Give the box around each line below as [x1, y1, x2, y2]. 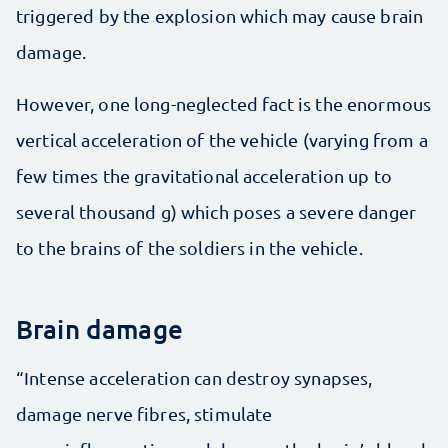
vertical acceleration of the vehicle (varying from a [16, 128, 428, 150]
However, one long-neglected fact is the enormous [16, 92, 432, 114]
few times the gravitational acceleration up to [16, 164, 392, 186]
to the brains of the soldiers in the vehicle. [16, 236, 363, 258]
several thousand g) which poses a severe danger [16, 200, 417, 222]
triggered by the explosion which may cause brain [16, 4, 424, 26]
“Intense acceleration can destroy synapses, [16, 366, 373, 388]
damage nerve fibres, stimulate [16, 402, 273, 424]
